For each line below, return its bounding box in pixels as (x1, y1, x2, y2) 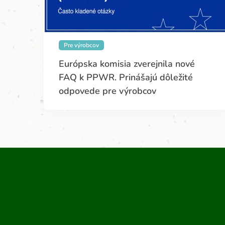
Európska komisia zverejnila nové (59, 57, 195, 70)
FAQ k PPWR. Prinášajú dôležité (59, 71, 193, 83)
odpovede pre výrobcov (59, 84, 156, 97)
